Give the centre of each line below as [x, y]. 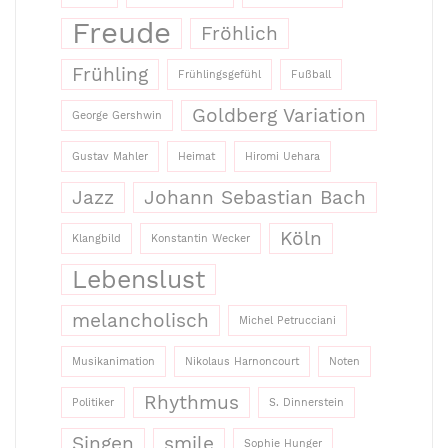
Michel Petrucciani [287, 321]
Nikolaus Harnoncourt [242, 362]
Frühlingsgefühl [219, 75]
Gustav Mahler [110, 157]
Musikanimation [113, 362]
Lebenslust [138, 280]
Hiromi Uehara [282, 157]
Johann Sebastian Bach [255, 198]
